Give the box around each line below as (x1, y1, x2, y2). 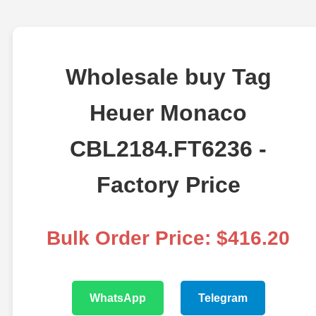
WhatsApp (89, 292, 146, 305)
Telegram (197, 292, 248, 305)
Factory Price (96, 172, 241, 198)
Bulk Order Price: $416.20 (47, 227, 291, 250)
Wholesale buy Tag (65, 64, 272, 90)
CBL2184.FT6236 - (70, 136, 267, 162)
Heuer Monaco (90, 100, 248, 126)
